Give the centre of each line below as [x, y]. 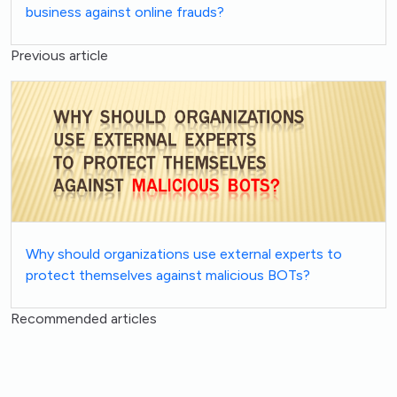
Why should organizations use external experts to [184, 254]
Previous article [59, 55]
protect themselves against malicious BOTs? [168, 275]
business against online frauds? [125, 12]
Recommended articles [84, 319]
